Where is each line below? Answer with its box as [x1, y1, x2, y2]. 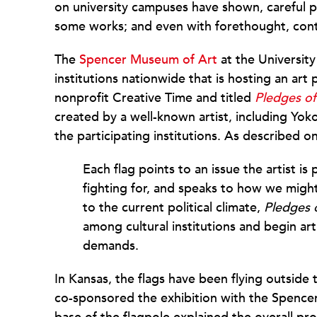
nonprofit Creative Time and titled [54, 89, 255, 107]
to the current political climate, [83, 199, 264, 217]
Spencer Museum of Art [79, 51, 217, 69]
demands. [83, 237, 139, 255]
